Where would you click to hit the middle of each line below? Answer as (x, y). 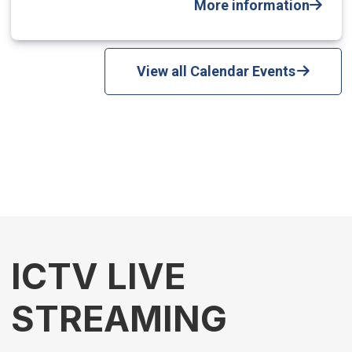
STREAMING (119, 318)
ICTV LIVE (98, 276)
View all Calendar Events (216, 71)
